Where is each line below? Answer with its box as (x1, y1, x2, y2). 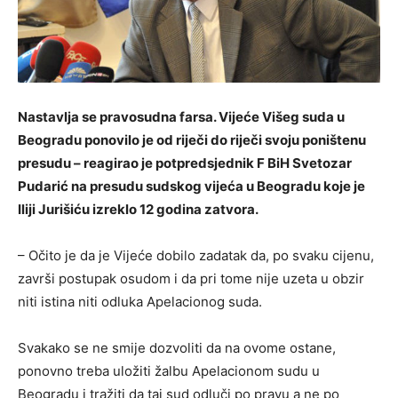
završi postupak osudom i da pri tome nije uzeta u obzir (18, 270, 364, 288)
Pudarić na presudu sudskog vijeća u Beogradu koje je (18, 178, 365, 195)
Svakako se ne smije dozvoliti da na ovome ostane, (18, 339, 336, 357)
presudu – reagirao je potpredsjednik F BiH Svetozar (18, 155, 352, 172)
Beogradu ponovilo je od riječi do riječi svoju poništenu (18, 131, 366, 149)
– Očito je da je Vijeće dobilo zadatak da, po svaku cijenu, (18, 247, 374, 265)
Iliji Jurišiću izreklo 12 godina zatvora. (18, 201, 259, 219)
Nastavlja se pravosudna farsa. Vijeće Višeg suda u (18, 108, 345, 126)
